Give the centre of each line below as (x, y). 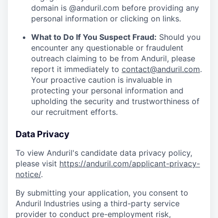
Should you (179, 37)
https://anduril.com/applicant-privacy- (130, 164)
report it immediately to (76, 69)
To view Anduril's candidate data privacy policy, (104, 153)
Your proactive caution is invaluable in (101, 80)
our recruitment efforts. (74, 112)
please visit (37, 164)
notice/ (28, 174)
